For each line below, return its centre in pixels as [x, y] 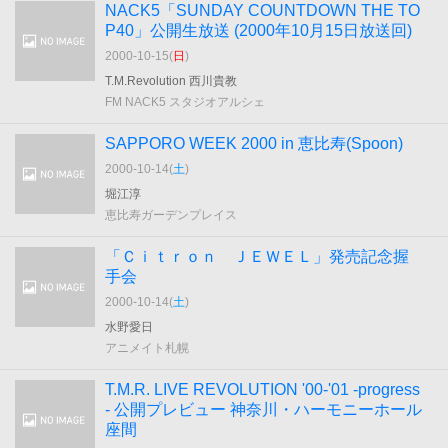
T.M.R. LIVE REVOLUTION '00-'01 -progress [262, 389]
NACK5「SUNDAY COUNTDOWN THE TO [262, 10]
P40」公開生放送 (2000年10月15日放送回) [258, 30]
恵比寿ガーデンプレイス [171, 215]
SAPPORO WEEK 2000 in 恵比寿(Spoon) [254, 143]
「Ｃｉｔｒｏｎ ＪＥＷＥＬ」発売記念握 [257, 256]
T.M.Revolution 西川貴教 [171, 81]
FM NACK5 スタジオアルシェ [185, 102]
